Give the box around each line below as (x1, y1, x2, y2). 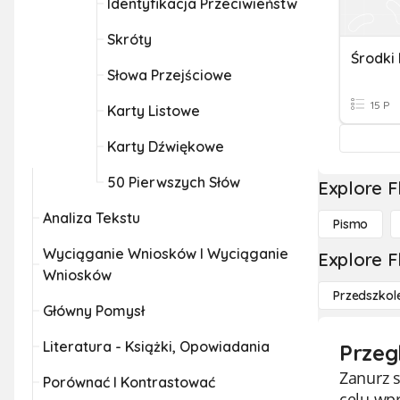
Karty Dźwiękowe (107, 137, 224, 155)
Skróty (107, 30, 152, 48)
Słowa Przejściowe (107, 66, 232, 84)
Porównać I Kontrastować (43, 373, 215, 391)
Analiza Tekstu (43, 209, 140, 227)
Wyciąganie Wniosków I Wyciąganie (43, 245, 288, 262)
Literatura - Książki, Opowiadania (43, 337, 270, 355)
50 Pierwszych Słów (107, 173, 240, 191)
